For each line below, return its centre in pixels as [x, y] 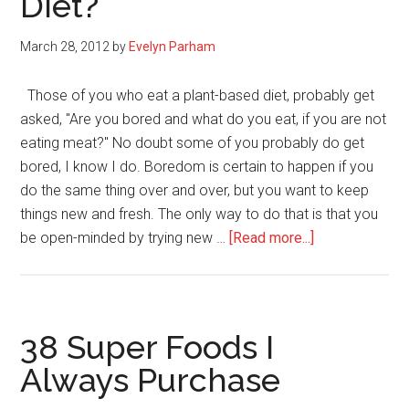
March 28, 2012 [65, 47]
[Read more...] [272, 238]
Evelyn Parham [173, 47]
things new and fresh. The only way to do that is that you [199, 214]
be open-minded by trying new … [125, 238]
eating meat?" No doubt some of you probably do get [193, 143]
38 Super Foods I [147, 347]
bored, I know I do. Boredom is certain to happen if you [197, 167]
